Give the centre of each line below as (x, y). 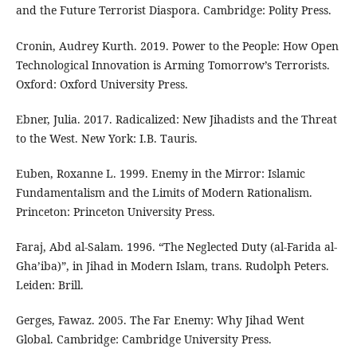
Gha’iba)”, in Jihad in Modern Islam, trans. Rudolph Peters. (172, 265)
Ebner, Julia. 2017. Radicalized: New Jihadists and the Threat (176, 119)
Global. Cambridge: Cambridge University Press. (143, 339)
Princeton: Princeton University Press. (115, 211)
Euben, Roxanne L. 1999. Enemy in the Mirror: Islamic (160, 173)
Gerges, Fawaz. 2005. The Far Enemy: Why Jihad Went (160, 320)
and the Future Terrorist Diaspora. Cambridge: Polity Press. (173, 10)
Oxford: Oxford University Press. (102, 84)
